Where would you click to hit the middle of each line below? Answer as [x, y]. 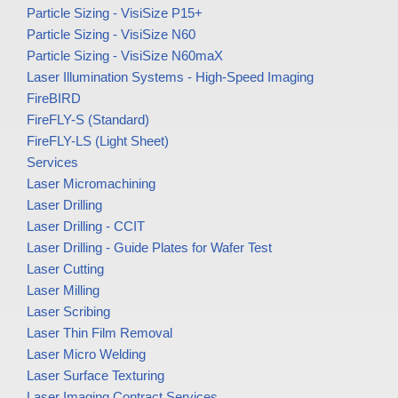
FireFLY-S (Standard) [88, 120]
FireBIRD [54, 99]
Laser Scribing [68, 312]
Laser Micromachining [91, 184]
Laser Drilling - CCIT [86, 227]
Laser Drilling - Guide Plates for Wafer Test [149, 248]
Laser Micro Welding [86, 354]
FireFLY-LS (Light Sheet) [98, 141]
